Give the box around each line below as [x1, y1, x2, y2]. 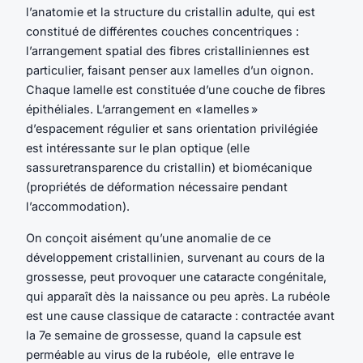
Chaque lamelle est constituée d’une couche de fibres [26, 83, 326, 97]
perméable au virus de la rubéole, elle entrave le [26, 347, 294, 361]
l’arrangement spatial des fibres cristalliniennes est [26, 44, 310, 58]
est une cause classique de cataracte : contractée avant [26, 308, 335, 322]
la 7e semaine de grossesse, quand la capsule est [26, 327, 301, 342]
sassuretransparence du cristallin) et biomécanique [26, 160, 312, 175]
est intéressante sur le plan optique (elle [26, 141, 250, 156]
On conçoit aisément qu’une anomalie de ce [26, 230, 271, 245]
